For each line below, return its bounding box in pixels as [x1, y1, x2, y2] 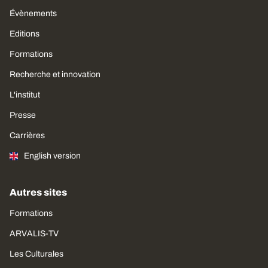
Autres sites [10, 187, 67, 197]
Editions [10, 29, 39, 38]
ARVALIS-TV [10, 229, 59, 238]
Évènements [10, 8, 57, 18]
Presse [10, 110, 36, 120]
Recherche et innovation [10, 69, 100, 79]
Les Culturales [10, 249, 63, 258]
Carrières [10, 130, 45, 140]
